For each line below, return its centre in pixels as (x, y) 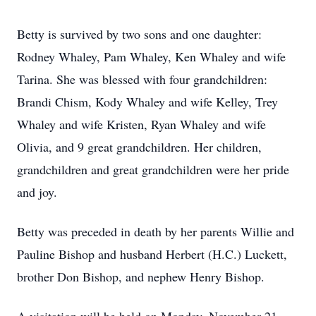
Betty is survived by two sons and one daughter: (139, 34)
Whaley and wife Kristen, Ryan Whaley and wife (141, 124)
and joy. (37, 192)
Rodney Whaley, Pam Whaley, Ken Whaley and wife (151, 56)
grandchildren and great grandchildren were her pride (153, 169)
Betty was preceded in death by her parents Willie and (156, 231)
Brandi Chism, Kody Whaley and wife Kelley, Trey (147, 102)
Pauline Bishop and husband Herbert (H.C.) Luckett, (152, 254)
